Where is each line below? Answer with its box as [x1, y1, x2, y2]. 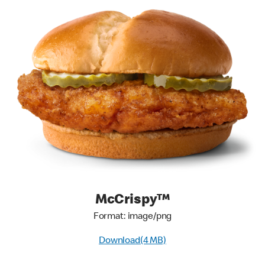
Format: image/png [93, 212, 172, 222]
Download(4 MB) [99, 237, 166, 246]
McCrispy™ [95, 193, 170, 208]
